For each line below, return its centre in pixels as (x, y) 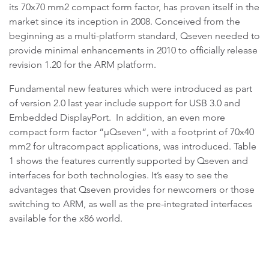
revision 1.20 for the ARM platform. (84, 65)
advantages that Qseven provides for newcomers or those (132, 189)
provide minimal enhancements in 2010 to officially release (133, 50)
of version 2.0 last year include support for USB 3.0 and (125, 103)
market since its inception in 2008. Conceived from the (125, 21)
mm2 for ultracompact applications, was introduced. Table (133, 146)
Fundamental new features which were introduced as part (131, 89)
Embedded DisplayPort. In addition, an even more (117, 117)
